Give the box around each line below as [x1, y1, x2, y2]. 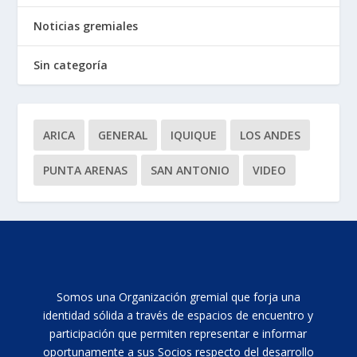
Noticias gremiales [33, 18, 139, 34]
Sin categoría [33, 57, 108, 73]
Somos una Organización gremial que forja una [56, 288, 300, 304]
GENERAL [98, 127, 148, 143]
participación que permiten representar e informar [49, 325, 308, 341]
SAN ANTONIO [151, 163, 230, 178]
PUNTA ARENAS [43, 163, 128, 178]
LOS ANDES [240, 127, 301, 143]
